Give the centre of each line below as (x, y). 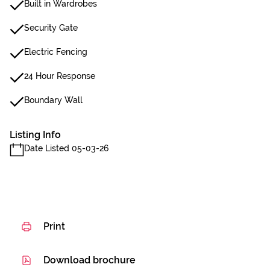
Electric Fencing (56, 52)
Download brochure (89, 260)
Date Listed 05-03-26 (66, 148)
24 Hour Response (60, 76)
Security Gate (51, 28)
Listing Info (35, 135)
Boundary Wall (53, 100)
